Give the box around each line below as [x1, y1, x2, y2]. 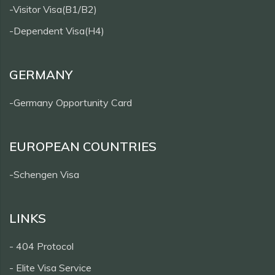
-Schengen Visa [9, 168, 79, 180]
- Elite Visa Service [9, 261, 91, 274]
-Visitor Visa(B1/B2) [9, 2, 97, 15]
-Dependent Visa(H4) [9, 24, 104, 37]
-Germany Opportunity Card [9, 96, 132, 109]
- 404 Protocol [9, 239, 74, 252]
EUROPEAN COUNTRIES [9, 138, 157, 154]
